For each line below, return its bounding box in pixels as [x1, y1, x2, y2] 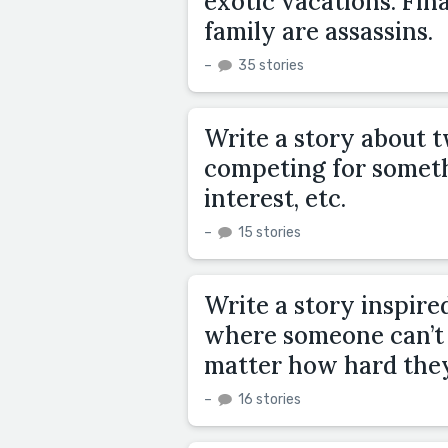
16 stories [235, 390, 301, 408]
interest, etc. [204, 182, 346, 214]
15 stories [235, 223, 301, 241]
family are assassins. [204, 15, 433, 47]
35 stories [235, 56, 304, 74]
